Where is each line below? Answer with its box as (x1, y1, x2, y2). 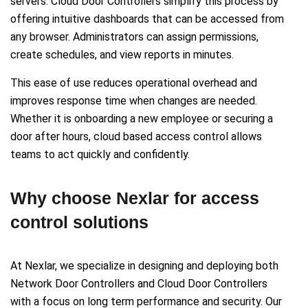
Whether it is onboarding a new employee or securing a (10, 111, 273, 125)
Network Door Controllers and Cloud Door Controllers (10, 276, 267, 290)
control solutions (10, 212, 148, 232)
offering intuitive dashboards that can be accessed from (10, 12, 284, 25)
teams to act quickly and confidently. (10, 147, 190, 161)
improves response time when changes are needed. (10, 93, 257, 107)
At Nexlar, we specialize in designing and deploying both (10, 258, 278, 272)
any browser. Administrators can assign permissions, (10, 30, 258, 43)
